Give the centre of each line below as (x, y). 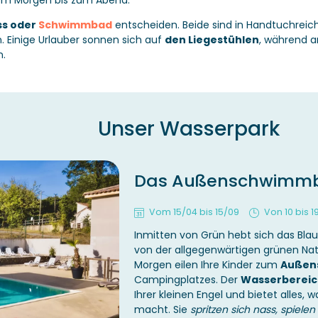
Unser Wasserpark (189, 129)
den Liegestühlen (212, 40)
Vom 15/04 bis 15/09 (194, 212)
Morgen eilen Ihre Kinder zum (207, 264)
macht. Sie (162, 309)
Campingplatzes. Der (187, 279)
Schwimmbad (75, 25)
